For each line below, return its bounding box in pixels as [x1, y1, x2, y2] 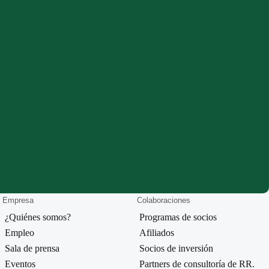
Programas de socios [139, 212, 217, 223]
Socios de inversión [139, 243, 213, 254]
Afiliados [139, 228, 174, 238]
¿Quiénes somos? [5, 212, 71, 223]
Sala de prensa [5, 243, 59, 254]
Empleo [5, 228, 34, 238]
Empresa [2, 196, 34, 205]
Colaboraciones [137, 196, 190, 205]
